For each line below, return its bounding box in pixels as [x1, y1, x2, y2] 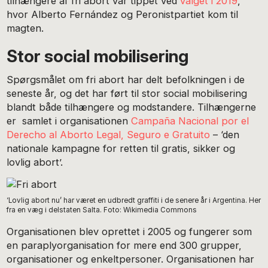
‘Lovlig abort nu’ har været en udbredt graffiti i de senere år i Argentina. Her [7, 196, 261, 205]
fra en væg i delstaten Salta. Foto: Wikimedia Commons [7, 206, 197, 214]
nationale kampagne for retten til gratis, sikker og [7, 142, 236, 155]
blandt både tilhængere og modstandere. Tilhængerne [7, 101, 257, 114]
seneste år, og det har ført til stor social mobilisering [7, 87, 248, 100]
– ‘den [210, 129, 240, 141]
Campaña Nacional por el [131, 115, 249, 127]
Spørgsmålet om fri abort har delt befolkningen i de [7, 74, 245, 86]
